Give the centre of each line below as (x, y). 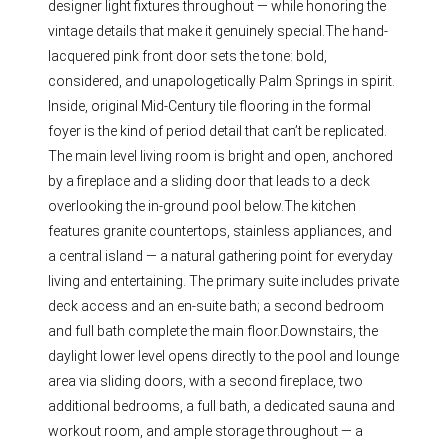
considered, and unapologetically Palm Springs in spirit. (222, 80)
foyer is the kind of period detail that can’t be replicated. (218, 130)
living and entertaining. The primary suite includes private (224, 280)
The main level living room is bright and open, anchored (221, 155)
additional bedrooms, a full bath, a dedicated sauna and (222, 405)
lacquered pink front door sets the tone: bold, (188, 55)
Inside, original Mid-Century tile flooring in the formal (210, 105)
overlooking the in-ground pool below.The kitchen (202, 205)
